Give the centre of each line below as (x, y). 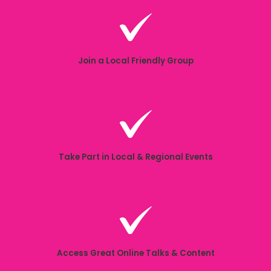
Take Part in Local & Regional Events (135, 157)
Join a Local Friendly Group (135, 60)
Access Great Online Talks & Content (135, 253)
